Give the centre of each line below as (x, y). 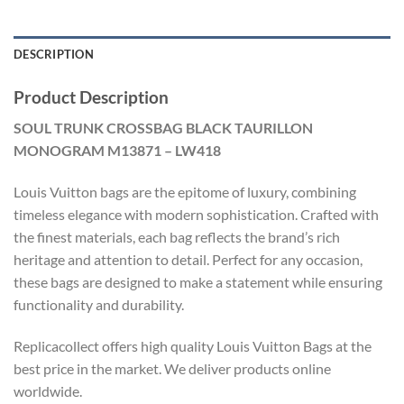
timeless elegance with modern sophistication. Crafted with (196, 214)
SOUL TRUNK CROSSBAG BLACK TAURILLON (163, 128)
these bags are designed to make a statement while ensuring (198, 281)
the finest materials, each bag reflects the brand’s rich (177, 236)
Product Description (91, 96)
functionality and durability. (99, 304)
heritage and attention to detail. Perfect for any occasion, (188, 259)
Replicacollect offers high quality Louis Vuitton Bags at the (193, 345)
